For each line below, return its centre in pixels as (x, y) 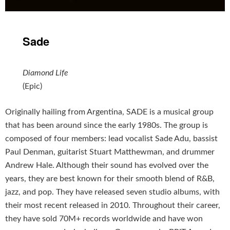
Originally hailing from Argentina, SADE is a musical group (109, 112)
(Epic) (33, 87)
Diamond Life (46, 73)
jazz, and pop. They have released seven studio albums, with (112, 192)
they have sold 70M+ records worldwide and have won (104, 219)
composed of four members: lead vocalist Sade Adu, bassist (111, 139)
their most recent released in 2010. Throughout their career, (113, 206)
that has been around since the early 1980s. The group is (107, 126)
